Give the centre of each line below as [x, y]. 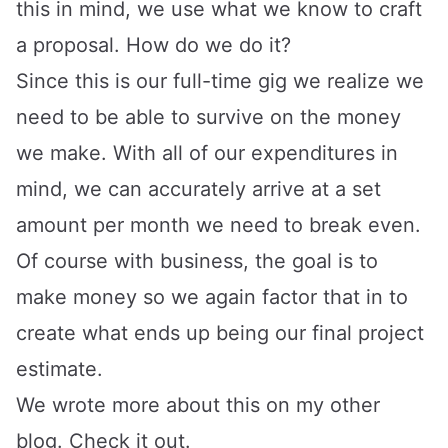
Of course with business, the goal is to [197, 260]
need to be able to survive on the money [208, 116]
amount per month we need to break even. [218, 224]
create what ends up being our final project [220, 332]
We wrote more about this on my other [198, 404]
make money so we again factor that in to [212, 296]
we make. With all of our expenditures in [207, 152]
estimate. [59, 368]
